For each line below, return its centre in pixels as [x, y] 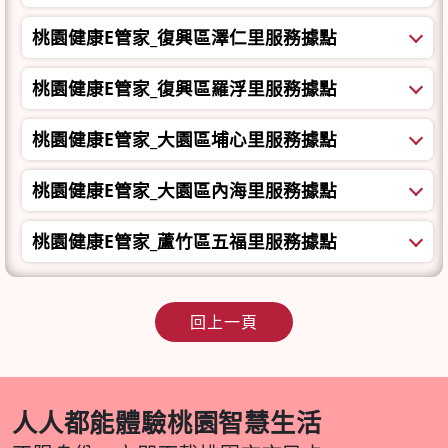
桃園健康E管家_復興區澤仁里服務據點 [184, 37]
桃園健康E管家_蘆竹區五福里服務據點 [184, 241]
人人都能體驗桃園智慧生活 [167, 422]
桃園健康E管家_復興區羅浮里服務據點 [184, 88]
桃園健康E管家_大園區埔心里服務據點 [184, 139]
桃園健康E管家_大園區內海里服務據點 [184, 190]
